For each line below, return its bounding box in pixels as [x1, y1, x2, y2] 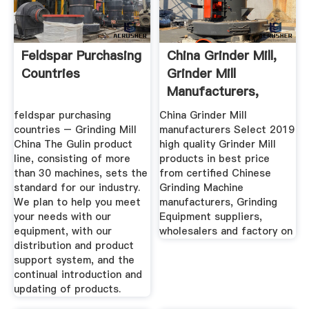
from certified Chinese [159, 166, 272, 181]
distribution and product [13, 239, 134, 253]
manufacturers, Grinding [159, 195, 278, 210]
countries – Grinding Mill [13, 123, 137, 137]
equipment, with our [13, 224, 112, 239]
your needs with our [13, 210, 111, 224]
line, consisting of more [13, 152, 130, 166]
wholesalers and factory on [159, 224, 293, 239]
